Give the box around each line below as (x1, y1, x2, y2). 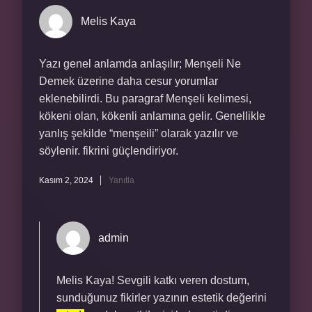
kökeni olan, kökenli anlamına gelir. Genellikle (39, 110, 265, 122)
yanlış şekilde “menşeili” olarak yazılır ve (39, 127, 238, 139)
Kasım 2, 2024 (39, 175, 93, 185)
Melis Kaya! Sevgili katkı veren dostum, (56, 274, 249, 286)
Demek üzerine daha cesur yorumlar (39, 75, 218, 87)
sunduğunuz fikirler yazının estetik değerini (56, 292, 267, 304)
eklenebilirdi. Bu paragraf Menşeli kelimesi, (39, 93, 251, 104)
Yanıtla (109, 175, 134, 185)
